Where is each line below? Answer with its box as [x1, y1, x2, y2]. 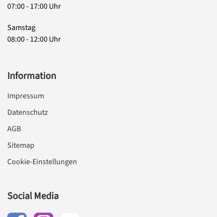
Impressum [7, 90, 44, 101]
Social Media [7, 189, 59, 203]
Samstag [7, 22, 35, 33]
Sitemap [7, 139, 34, 151]
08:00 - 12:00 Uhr [7, 33, 61, 45]
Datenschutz [7, 107, 48, 118]
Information [7, 69, 56, 83]
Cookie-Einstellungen [7, 156, 77, 167]
